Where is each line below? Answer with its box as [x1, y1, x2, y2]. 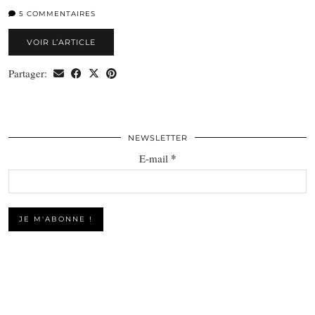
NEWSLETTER [127, 132, 188, 143]
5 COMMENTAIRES [16, 8, 96, 18]
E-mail [139, 150, 171, 165]
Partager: [8, 65, 50, 80]
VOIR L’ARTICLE [27, 37, 96, 47]
